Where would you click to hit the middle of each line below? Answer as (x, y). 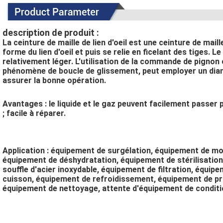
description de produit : (51, 33)
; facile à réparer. (34, 113)
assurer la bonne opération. (54, 81)
